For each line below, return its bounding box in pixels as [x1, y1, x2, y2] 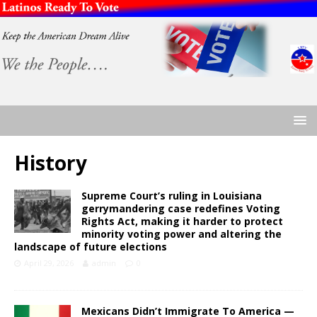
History [14, 149, 87, 177]
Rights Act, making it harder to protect [81, 214, 283, 229]
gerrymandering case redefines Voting [81, 202, 280, 216]
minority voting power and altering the [81, 227, 282, 241]
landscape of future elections [14, 240, 167, 254]
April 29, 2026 [24, 258, 74, 269]
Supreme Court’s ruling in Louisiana [81, 189, 262, 203]
